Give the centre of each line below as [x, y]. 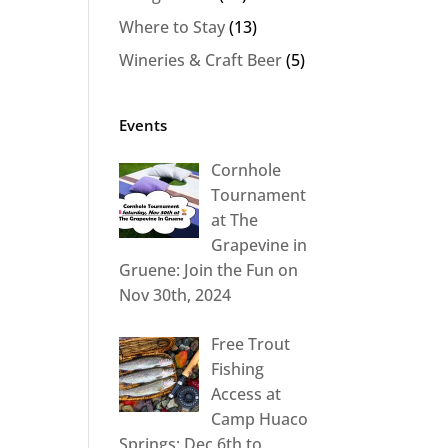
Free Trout [251, 344]
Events [143, 125]
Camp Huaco [260, 419]
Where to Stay [172, 27]
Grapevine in [259, 245]
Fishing [238, 369]
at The [235, 220]
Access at [246, 394]
